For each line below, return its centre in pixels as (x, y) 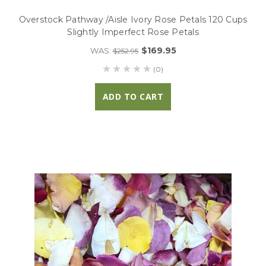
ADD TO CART (133, 96)
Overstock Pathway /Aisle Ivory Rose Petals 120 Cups (133, 19)
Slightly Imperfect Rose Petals (133, 32)
